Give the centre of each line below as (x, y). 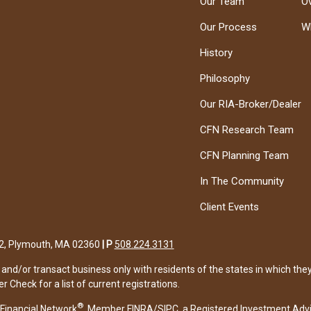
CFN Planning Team (245, 155)
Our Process (229, 27)
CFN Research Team (247, 129)
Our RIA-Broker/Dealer (251, 104)
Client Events (230, 207)
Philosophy (225, 78)
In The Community (242, 181)
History (217, 52)
